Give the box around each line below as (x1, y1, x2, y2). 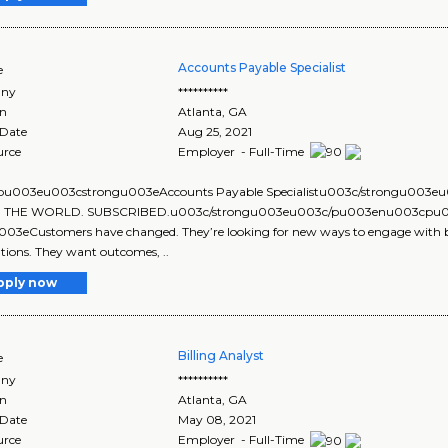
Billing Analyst (178, 348, 265, 364)
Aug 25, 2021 (178, 123, 253, 139)
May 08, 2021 (178, 412, 257, 428)
